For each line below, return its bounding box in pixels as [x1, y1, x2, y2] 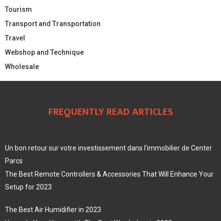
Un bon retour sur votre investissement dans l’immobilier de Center [5, 144, 212, 152]
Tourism [5, 5, 32, 14]
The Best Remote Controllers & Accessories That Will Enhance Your [5, 170, 214, 179]
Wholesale [5, 63, 39, 71]
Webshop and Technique [5, 48, 84, 57]
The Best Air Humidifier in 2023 [5, 206, 101, 214]
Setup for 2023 [5, 183, 52, 191]
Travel [5, 34, 25, 42]
